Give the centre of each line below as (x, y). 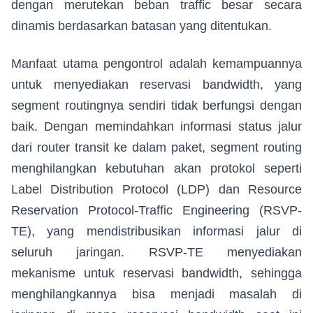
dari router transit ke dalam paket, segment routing (156, 148)
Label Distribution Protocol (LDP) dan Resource (156, 190)
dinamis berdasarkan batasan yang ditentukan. (141, 26)
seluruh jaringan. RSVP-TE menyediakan (156, 253)
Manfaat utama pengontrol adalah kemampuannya (156, 64)
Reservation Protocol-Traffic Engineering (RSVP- (156, 211)
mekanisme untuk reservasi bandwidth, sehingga (156, 274)
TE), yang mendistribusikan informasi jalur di (156, 232)
